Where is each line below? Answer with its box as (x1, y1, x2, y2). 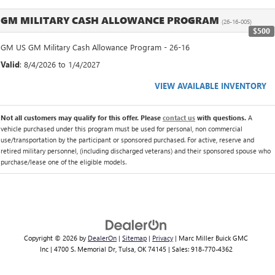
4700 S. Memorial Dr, (52, 244, 117, 254)
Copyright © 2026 (24, 233, 79, 242)
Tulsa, (116, 244, 136, 254)
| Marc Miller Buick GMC (173, 233, 248, 242)
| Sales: (166, 244, 191, 254)
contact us (163, 112, 195, 122)
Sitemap (122, 233, 147, 242)
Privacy (152, 233, 173, 242)
